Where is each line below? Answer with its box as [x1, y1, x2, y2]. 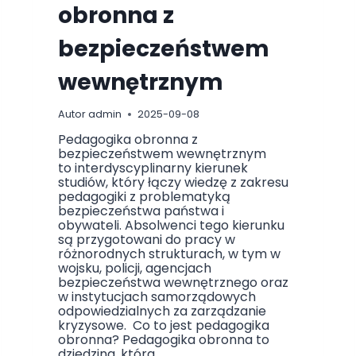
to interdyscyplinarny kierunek [58, 159, 248, 178]
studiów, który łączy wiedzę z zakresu [58, 173, 288, 192]
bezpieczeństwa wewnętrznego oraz [58, 273, 288, 292]
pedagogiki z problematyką [58, 188, 230, 207]
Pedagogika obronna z [58, 130, 198, 149]
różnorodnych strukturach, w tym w [58, 245, 281, 264]
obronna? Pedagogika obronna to [58, 331, 269, 350]
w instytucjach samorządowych [58, 288, 256, 307]
